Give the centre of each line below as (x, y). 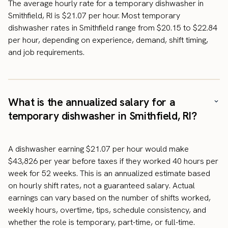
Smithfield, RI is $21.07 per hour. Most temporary (94, 15)
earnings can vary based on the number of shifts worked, (109, 197)
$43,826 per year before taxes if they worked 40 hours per (113, 161)
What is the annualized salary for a (92, 102)
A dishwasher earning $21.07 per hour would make (98, 149)
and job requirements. (46, 52)
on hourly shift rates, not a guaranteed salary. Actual (102, 185)
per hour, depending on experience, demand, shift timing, (108, 40)
